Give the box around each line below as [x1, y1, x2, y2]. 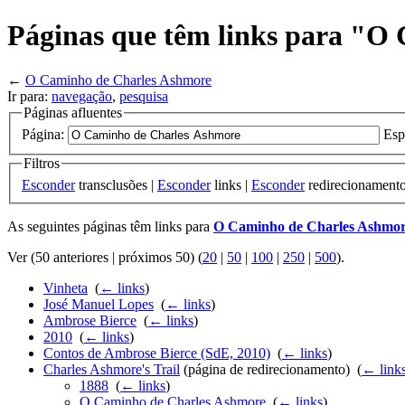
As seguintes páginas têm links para [7, 219, 213, 235]
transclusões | [75, 177, 157, 193]
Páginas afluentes [24, 104, 122, 120]
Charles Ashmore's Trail [43, 362, 180, 378]
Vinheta [43, 280, 88, 297]
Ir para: [7, 88, 52, 104]
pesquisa [119, 88, 168, 104]
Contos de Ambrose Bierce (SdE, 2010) [43, 345, 270, 362]
